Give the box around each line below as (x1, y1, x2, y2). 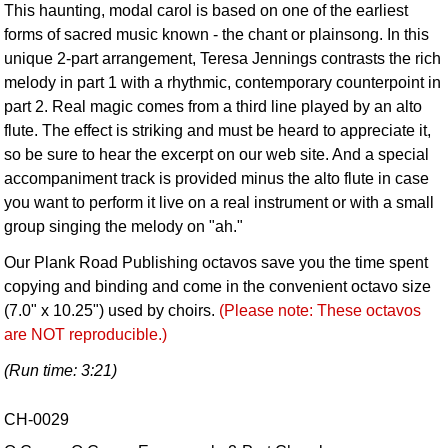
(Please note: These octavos (219, 301, 422, 319)
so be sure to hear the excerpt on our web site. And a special (4, 145, 430, 163)
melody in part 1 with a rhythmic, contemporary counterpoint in (4, 73, 442, 91)
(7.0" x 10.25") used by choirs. (4, 301, 220, 319)
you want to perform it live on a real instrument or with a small (4, 193, 435, 211)
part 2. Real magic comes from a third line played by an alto (4, 97, 423, 115)
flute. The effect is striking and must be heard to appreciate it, (4, 121, 432, 139)
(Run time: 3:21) (4, 361, 118, 379)
